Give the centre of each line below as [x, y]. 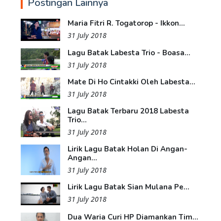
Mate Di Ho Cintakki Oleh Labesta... [131, 82]
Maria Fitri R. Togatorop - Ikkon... [126, 23]
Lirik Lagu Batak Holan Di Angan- [128, 149]
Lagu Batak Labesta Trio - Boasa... [129, 53]
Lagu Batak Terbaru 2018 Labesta [128, 111]
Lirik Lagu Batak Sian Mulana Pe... [129, 187]
